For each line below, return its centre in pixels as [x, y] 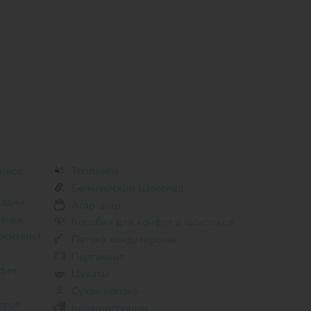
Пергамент [98, 257]
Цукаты [90, 274]
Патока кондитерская [124, 240]
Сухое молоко [105, 291]
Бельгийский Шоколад [127, 188]
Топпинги [94, 171]
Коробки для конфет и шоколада [152, 222]
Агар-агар [96, 205]
